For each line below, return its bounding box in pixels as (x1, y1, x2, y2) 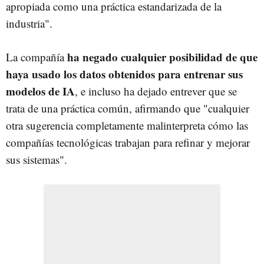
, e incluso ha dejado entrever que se (75, 83, 237, 98)
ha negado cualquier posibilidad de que (67, 48, 258, 65)
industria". (6, 15, 52, 31)
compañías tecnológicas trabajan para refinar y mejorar (6, 134, 250, 150)
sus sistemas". (6, 151, 67, 167)
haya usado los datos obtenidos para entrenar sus (6, 65, 243, 82)
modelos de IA (6, 82, 75, 99)
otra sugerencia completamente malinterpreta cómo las (6, 117, 248, 133)
